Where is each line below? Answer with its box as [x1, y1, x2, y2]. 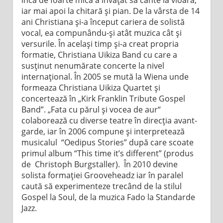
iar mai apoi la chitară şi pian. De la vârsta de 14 [21, 5, 200, 16]
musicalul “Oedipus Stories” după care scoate [21, 136, 194, 148]
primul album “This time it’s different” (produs [21, 147, 194, 159]
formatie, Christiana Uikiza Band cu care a [21, 49, 177, 60]
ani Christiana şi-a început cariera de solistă [21, 16, 185, 27]
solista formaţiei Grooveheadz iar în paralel [21, 169, 183, 181]
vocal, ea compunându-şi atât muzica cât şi [21, 27, 182, 38]
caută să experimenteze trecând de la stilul [21, 180, 182, 192]
